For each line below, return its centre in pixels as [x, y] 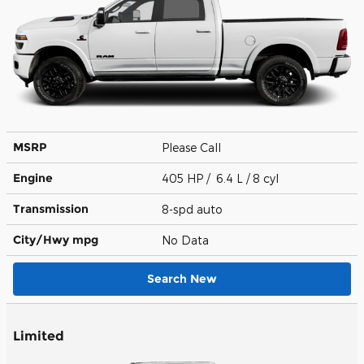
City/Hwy [43, 239]
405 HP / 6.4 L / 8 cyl [222, 178]
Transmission [51, 208]
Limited [39, 336]
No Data [188, 240]
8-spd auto [194, 209]
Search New [182, 278]
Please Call [195, 147]
